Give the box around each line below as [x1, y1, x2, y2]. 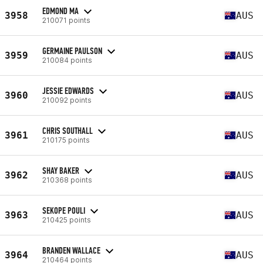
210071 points [42, 15, 90, 25]
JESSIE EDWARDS [42, 85, 94, 96]
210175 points [42, 135, 90, 144]
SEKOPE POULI [42, 204, 85, 216]
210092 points [42, 95, 92, 104]
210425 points [42, 215, 91, 224]
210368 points [42, 175, 92, 184]
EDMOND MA [42, 5, 79, 16]
